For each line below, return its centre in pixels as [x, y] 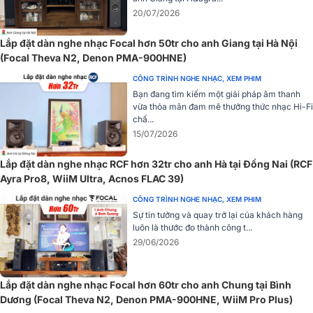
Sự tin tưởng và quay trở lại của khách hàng [218, 215]
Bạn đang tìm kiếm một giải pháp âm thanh [217, 94]
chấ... [143, 119]
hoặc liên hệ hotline [69, 13]
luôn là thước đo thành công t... [192, 228]
